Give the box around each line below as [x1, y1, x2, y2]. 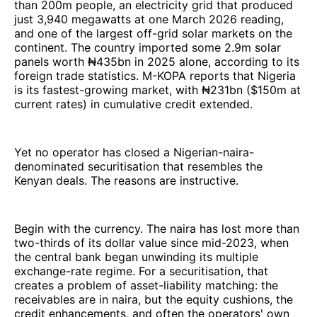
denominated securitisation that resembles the [14, 158, 263, 173]
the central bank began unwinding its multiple [14, 249, 258, 264]
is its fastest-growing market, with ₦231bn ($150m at [14, 82, 301, 97]
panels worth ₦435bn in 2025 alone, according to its [14, 54, 299, 69]
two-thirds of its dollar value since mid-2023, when [14, 235, 289, 250]
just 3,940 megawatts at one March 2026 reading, [14, 11, 284, 26]
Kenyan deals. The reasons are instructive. [14, 173, 238, 188]
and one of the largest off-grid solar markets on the [14, 25, 292, 40]
